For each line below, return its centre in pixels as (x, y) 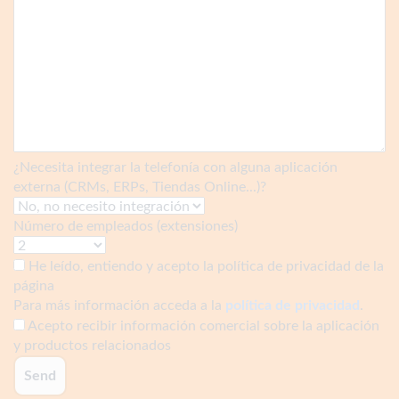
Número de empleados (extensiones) (126, 226)
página (34, 285)
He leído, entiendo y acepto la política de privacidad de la (206, 266)
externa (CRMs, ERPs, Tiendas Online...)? (140, 187)
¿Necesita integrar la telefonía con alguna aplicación (175, 167)
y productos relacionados (92, 345)
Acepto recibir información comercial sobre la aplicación (204, 326)
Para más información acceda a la (119, 305)
